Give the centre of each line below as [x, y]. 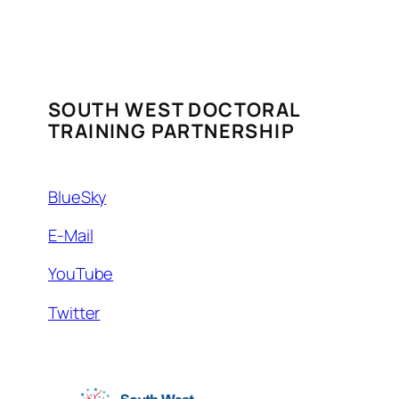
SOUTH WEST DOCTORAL [174, 109]
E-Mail [71, 236]
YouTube [81, 274]
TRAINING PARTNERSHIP [171, 130]
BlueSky [77, 197]
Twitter [74, 312]
